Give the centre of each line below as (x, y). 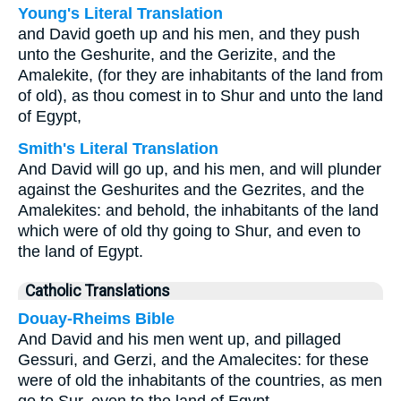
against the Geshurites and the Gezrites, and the (191, 190)
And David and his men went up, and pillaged (179, 339)
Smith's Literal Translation (118, 149)
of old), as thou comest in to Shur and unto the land (200, 96)
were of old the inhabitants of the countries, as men (200, 380)
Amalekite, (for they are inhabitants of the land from (200, 75)
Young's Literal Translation (120, 13)
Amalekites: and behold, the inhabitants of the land (198, 210)
